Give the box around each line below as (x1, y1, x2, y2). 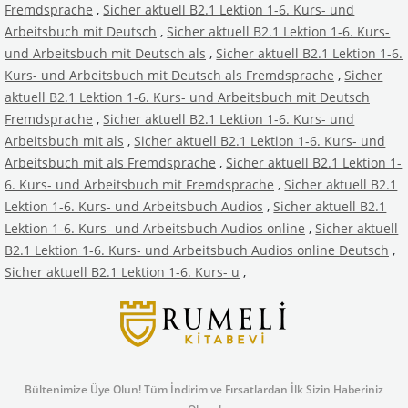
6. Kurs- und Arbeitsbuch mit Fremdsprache (5, 175, 274, 193)
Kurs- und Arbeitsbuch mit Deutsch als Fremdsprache (5, 66, 334, 84)
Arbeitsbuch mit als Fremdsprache (5, 153, 216, 171)
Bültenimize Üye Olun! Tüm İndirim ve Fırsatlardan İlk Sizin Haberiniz (25, 381, 383, 397)
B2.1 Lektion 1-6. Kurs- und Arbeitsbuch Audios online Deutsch (5, 240, 389, 259)
